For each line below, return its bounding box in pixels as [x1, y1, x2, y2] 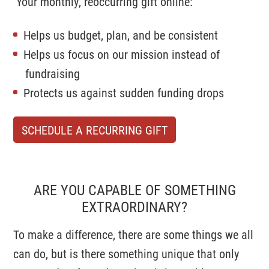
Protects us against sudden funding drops [23, 85, 225, 100]
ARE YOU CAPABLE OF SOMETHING [33, 180, 236, 199]
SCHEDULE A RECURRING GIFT [22, 122, 168, 138]
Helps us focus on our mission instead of [23, 46, 220, 62]
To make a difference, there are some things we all [13, 226, 254, 242]
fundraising [25, 65, 80, 81]
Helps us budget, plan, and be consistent [23, 27, 219, 43]
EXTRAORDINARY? [82, 197, 187, 216]
